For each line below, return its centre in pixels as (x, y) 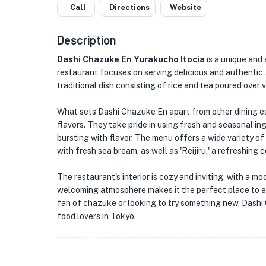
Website (186, 7)
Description (87, 40)
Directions (129, 7)
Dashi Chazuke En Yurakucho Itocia (131, 59)
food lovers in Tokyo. (96, 216)
